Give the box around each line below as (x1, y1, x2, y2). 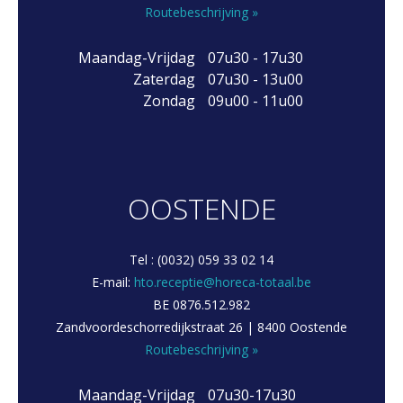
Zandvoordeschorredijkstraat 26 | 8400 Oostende (56, 318, 347, 336)
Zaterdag (132, 69, 195, 89)
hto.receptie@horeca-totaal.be (134, 273, 311, 291)
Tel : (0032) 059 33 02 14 (130, 251, 273, 268)
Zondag (142, 91, 195, 111)
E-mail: (92, 273, 134, 291)
